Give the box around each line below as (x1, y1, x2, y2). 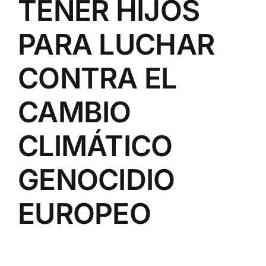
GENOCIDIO (18, 162, 175, 198)
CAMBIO (18, 94, 131, 130)
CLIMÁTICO (18, 128, 173, 164)
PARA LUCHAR (18, 27, 215, 62)
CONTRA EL (18, 61, 177, 96)
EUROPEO (18, 196, 151, 232)
